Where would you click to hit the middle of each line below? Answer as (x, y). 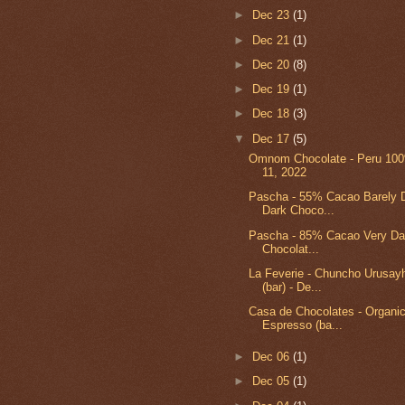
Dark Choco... (298, 211)
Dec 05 (272, 381)
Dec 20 (272, 64)
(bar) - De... (292, 287)
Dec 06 (272, 357)
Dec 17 (272, 138)
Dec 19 (272, 89)
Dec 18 (272, 114)
